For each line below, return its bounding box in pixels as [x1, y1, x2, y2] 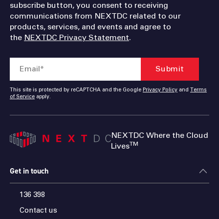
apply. [35, 94, 51, 100]
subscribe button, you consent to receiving [10, 1, 168, 10]
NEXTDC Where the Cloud [111, 131, 209, 140]
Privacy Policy [143, 88, 177, 93]
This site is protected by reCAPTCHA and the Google [10, 88, 143, 93]
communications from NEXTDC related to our [10, 12, 181, 21]
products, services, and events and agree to [10, 23, 171, 31]
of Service [10, 94, 35, 100]
